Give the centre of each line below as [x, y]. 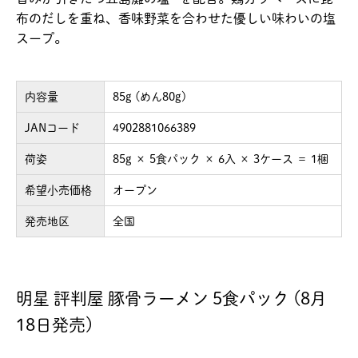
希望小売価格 [58, 191]
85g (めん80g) [149, 97]
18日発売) [54, 325]
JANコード [52, 128]
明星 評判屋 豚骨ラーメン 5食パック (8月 [171, 299]
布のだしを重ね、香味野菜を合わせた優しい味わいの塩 [176, 19]
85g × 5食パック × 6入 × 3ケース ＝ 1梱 [221, 159]
